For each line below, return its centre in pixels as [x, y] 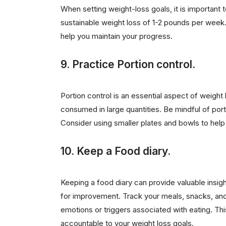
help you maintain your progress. [116, 36]
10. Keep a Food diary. [115, 151]
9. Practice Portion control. [128, 64]
